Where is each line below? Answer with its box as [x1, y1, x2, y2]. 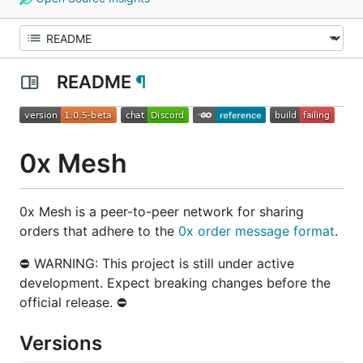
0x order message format [178, 222, 335, 239]
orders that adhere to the [19, 222, 178, 239]
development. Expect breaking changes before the [19, 274, 331, 291]
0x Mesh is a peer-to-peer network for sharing [19, 203, 304, 220]
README [52, 71, 135, 92]
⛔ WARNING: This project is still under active [19, 254, 294, 271]
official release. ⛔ [19, 293, 127, 310]
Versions [19, 331, 102, 355]
